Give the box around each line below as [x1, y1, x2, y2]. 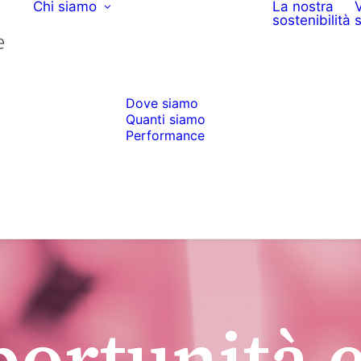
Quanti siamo [126, 111, 205, 127]
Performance [126, 127, 205, 143]
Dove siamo [126, 95, 198, 111]
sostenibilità [272, 12, 351, 28]
